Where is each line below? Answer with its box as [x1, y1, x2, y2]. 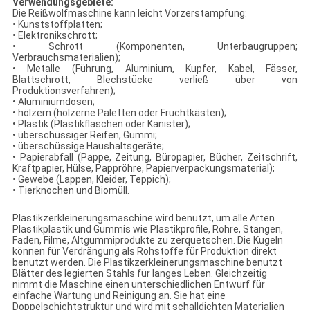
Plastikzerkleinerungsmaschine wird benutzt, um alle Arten [12, 212, 275, 224]
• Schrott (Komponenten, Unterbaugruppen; [12, 41, 298, 53]
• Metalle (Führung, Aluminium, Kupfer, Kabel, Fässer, [12, 63, 298, 75]
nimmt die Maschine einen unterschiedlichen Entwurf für [12, 279, 265, 291]
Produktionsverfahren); [12, 85, 116, 97]
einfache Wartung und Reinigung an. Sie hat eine [12, 290, 226, 302]
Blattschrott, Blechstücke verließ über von [12, 74, 298, 86]
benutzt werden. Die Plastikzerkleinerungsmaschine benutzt [12, 257, 282, 268]
